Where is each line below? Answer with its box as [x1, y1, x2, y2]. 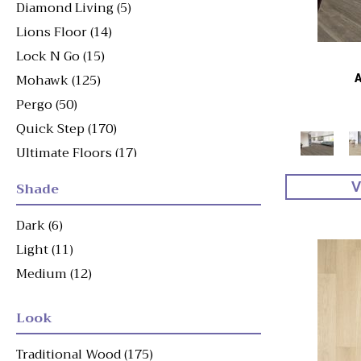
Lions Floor [16, 21, 87, 44]
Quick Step [16, 118, 85, 141]
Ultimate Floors [16, 142, 112, 165]
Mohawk [16, 69, 68, 93]
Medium [16, 263, 67, 286]
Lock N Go [16, 45, 80, 68]
